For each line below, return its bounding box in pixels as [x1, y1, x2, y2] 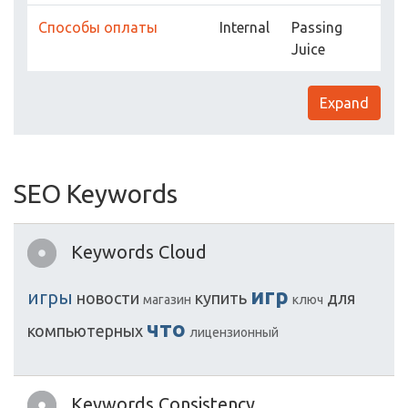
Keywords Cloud [71, 241, 207, 263]
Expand [320, 95, 369, 112]
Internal [219, 19, 270, 36]
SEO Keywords [14, 179, 178, 209]
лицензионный [189, 325, 279, 341]
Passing [291, 19, 342, 36]
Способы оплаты [38, 19, 158, 36]
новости [76, 289, 139, 308]
